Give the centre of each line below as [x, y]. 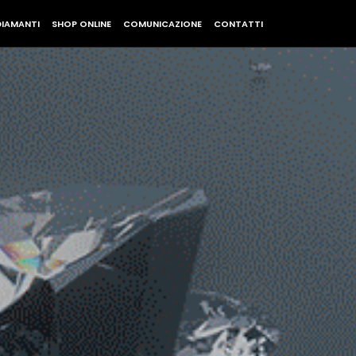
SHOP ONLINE [81, 24]
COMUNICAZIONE [163, 24]
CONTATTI [238, 24]
